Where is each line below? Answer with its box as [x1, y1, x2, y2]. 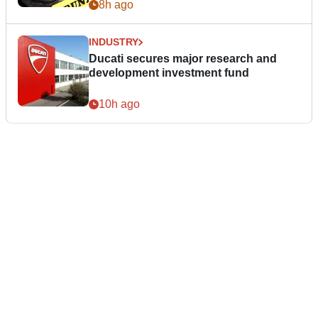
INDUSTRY [89, 36, 138, 48]
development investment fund [89, 67, 249, 79]
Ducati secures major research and [89, 53, 277, 65]
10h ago [99, 98, 140, 111]
